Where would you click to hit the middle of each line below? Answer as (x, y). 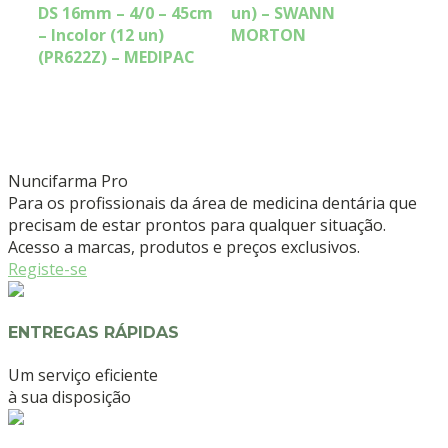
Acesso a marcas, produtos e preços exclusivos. (184, 247)
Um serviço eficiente (83, 374)
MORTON (269, 35)
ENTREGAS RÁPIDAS (93, 333)
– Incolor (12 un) (101, 35)
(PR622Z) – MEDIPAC (116, 57)
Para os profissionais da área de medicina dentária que (212, 203)
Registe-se (47, 269)
